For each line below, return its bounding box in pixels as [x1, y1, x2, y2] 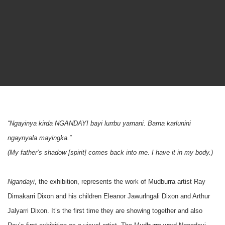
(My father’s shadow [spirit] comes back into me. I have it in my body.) [8, 149, 213, 156]
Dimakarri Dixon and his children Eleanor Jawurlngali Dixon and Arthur [8, 192, 210, 200]
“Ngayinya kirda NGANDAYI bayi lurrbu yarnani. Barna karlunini [8, 120, 191, 127]
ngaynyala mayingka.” [8, 134, 71, 142]
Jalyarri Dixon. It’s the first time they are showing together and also [8, 207, 202, 214]
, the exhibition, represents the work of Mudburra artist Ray [35, 178, 205, 185]
